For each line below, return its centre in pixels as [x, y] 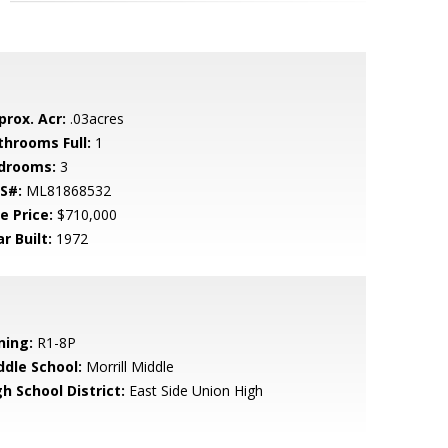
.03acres [94, 118]
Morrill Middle [127, 366]
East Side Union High [193, 390]
